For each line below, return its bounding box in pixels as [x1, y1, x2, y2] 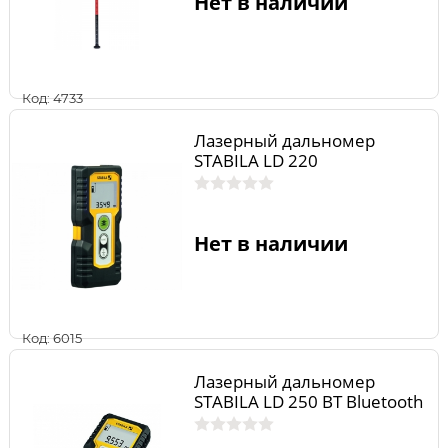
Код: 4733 [22, 89, 83, 106]
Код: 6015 [22, 330, 82, 347]
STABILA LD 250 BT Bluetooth [193, 389, 423, 413]
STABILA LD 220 [193, 149, 318, 173]
